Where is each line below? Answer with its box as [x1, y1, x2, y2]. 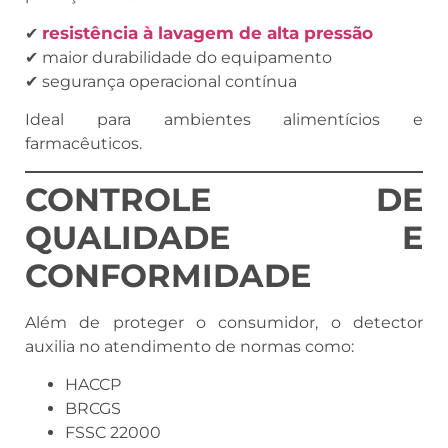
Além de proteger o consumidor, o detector [25, 312, 423, 332]
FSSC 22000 [65, 423, 161, 443]
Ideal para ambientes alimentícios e [25, 110, 423, 130]
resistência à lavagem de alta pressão [42, 22, 373, 43]
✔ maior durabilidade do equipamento [25, 47, 332, 67]
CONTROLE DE [25, 179, 423, 219]
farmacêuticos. [25, 134, 142, 154]
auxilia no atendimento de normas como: [25, 336, 354, 356]
